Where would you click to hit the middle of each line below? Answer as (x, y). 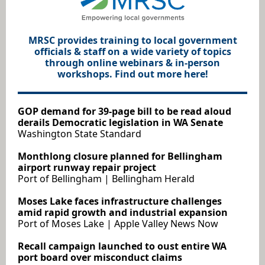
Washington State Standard (80, 134)
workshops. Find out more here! (132, 74)
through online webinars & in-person (132, 63)
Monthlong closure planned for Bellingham (120, 156)
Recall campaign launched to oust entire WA (122, 246)
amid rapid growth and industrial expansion (123, 212)
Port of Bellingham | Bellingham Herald (106, 179)
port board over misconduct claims (100, 257)
